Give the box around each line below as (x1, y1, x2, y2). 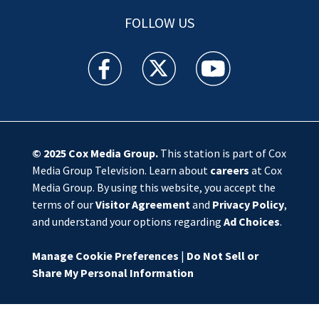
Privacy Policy (211, 197, 284, 211)
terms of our (31, 197, 95, 211)
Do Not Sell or (186, 248, 258, 263)
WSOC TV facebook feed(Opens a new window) (87, 52, 311, 67)
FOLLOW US (124, 13, 194, 31)
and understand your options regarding (31, 214, 224, 229)
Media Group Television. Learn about (31, 162, 210, 177)
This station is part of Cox (157, 145, 286, 160)
